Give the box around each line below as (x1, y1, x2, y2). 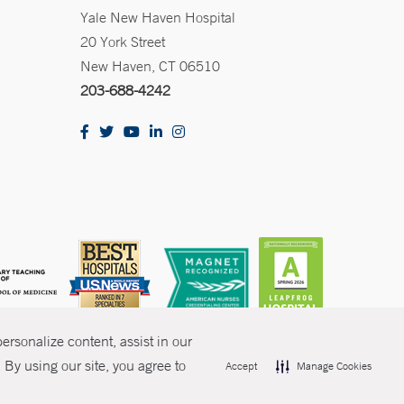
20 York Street (80, 32, 165, 51)
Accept (225, 359, 257, 374)
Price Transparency (153, 372, 257, 390)
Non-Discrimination (41, 372, 144, 390)
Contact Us (266, 372, 326, 390)
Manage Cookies (297, 359, 372, 374)
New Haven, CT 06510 (80, 57, 220, 76)
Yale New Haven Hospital (80, 8, 235, 27)
